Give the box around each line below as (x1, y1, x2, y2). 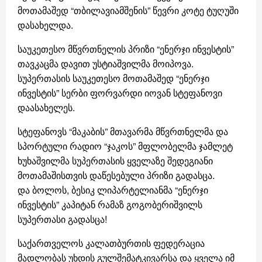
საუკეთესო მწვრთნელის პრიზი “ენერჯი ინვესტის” (18, 42, 234, 56)
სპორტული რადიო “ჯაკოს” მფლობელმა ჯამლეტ (18, 139, 233, 153)
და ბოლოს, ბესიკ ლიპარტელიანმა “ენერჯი (18, 183, 208, 196)
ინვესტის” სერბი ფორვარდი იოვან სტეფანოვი (18, 86, 222, 99)
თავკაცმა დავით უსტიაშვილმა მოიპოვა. (18, 57, 194, 70)
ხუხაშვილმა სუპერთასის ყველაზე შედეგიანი (18, 154, 213, 167)
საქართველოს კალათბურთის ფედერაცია (18, 236, 205, 250)
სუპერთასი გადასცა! (18, 212, 107, 226)
